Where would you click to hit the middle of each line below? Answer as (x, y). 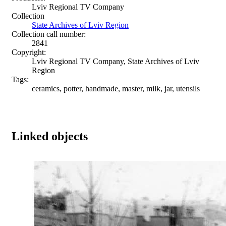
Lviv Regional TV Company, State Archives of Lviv (116, 61)
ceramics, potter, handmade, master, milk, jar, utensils (116, 88)
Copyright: (29, 52)
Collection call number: (49, 34)
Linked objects (50, 136)
